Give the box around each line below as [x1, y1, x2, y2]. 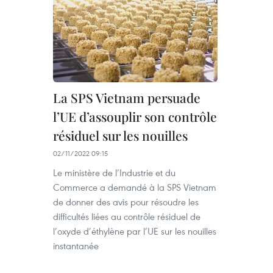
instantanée [53, 239, 99, 252]
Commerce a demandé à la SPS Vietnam [53, 181, 216, 193]
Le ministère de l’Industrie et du [53, 166, 175, 179]
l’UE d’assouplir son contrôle [53, 108, 217, 125]
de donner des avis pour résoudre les [53, 196, 199, 208]
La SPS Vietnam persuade [53, 89, 200, 106]
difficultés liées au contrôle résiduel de [53, 210, 200, 222]
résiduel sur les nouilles [53, 127, 188, 144]
